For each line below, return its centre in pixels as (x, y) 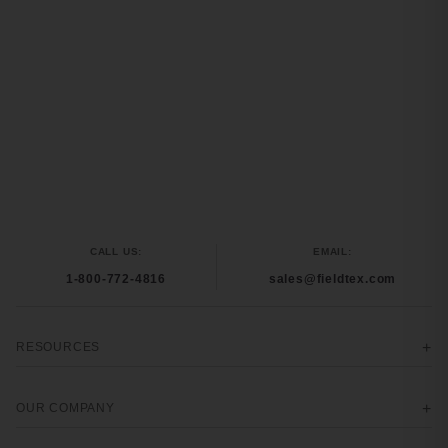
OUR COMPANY (65, 408)
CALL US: (116, 251)
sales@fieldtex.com (332, 279)
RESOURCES (58, 347)
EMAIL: (332, 251)
